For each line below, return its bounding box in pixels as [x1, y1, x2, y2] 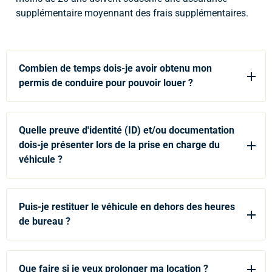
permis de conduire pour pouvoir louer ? [19, 77, 193, 89]
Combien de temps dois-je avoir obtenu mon [19, 63, 212, 74]
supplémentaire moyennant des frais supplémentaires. [16, 7, 248, 19]
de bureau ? [19, 216, 70, 227]
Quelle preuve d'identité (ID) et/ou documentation [19, 124, 234, 136]
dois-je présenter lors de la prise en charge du [19, 139, 220, 151]
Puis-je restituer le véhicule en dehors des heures [19, 201, 235, 212]
